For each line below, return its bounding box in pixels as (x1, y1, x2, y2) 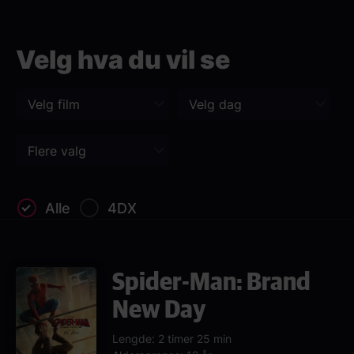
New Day (112, 294, 206, 322)
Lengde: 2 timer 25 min (112, 332, 232, 345)
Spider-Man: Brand (112, 266, 311, 295)
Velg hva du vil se (16, 44, 230, 75)
